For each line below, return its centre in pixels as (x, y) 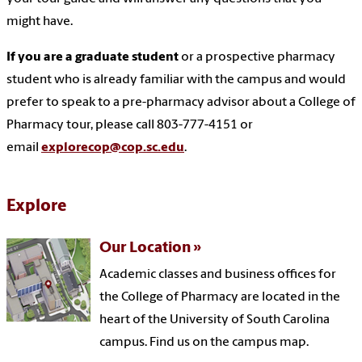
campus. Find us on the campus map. (204, 342)
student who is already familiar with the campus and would (176, 80)
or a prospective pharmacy (257, 57)
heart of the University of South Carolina (215, 320)
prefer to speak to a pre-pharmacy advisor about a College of (181, 102)
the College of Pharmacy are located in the (220, 297)
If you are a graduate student (93, 57)
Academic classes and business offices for (218, 274)
